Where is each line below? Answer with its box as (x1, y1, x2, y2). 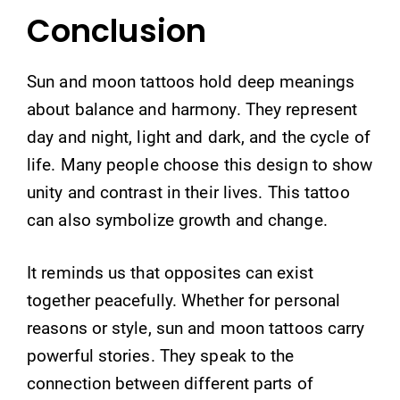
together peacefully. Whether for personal (27, 290, 341, 312)
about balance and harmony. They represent (27, 98, 358, 120)
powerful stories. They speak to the (27, 346, 295, 367)
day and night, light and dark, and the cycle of (27, 126, 371, 147)
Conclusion (27, 8, 206, 53)
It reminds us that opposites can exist (27, 262, 313, 284)
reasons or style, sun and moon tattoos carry (27, 318, 365, 339)
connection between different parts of (27, 373, 313, 395)
